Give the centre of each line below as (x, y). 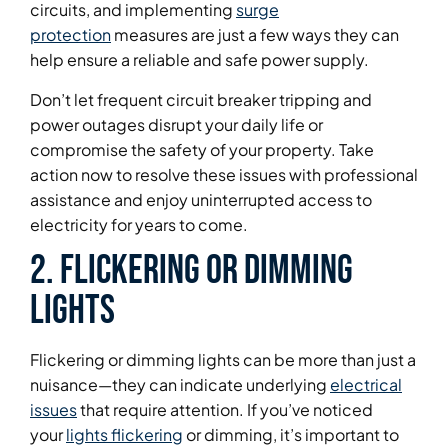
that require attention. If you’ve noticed (225, 410)
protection (70, 35)
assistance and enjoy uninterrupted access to (201, 199)
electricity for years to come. (139, 224)
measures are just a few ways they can (255, 35)
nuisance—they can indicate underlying (180, 385)
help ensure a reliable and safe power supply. (199, 60)
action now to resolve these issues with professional (224, 174)
